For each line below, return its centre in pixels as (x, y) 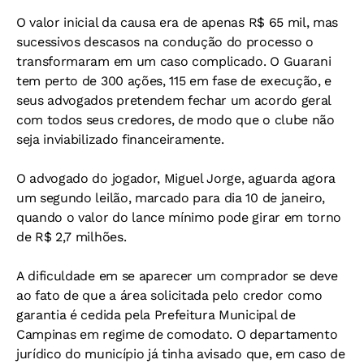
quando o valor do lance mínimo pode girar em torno (179, 217)
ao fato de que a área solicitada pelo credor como (169, 295)
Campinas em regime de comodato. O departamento (177, 334)
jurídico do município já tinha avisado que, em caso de (181, 354)
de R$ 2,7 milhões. (71, 237)
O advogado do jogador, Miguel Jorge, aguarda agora (176, 178)
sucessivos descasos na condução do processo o (165, 42)
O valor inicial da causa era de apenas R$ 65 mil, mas (178, 22)
